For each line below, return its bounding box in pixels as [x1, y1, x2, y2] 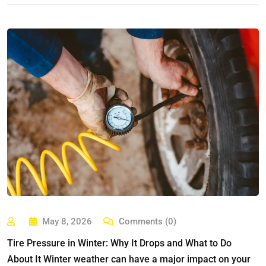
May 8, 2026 [42, 216, 93, 227]
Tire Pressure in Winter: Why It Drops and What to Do [7, 237, 232, 249]
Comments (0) [116, 216, 177, 227]
